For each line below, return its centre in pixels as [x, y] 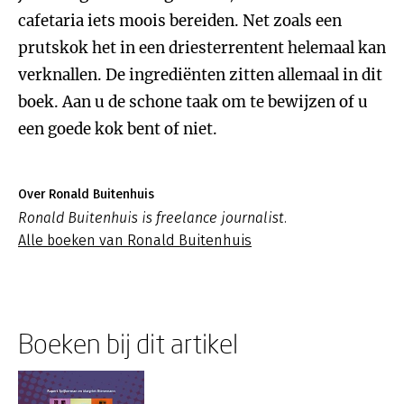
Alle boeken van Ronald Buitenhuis [135, 240]
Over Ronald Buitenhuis [86, 194]
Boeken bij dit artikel [128, 343]
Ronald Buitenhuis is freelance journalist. [152, 218]
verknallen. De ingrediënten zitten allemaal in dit [200, 75]
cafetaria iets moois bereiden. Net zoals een [180, 21]
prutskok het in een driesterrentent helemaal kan [202, 48]
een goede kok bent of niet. [118, 129]
